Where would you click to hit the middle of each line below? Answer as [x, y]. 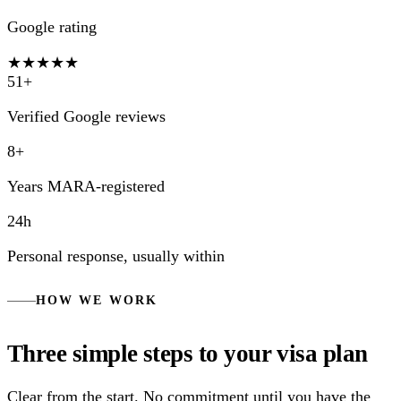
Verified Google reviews [86, 116]
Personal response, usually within [116, 256]
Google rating [52, 26]
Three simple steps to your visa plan [188, 354]
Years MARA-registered [86, 186]
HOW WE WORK [97, 301]
